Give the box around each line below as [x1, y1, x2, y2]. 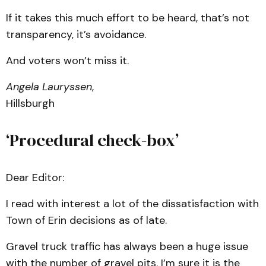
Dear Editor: [6, 170, 64, 185]
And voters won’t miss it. [6, 53, 129, 68]
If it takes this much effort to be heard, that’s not [6, 11, 249, 25]
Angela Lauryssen [6, 80, 92, 94]
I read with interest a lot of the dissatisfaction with [6, 197, 259, 211]
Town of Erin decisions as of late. [6, 213, 170, 227]
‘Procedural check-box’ [6, 129, 179, 151]
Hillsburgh [6, 96, 55, 110]
